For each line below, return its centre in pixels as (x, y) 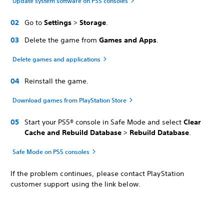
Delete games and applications (56, 59)
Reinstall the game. (56, 81)
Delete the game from (62, 40)
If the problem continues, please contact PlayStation (97, 173)
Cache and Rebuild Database (73, 132)
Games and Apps (128, 40)
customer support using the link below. (75, 184)
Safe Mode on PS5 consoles (51, 151)
